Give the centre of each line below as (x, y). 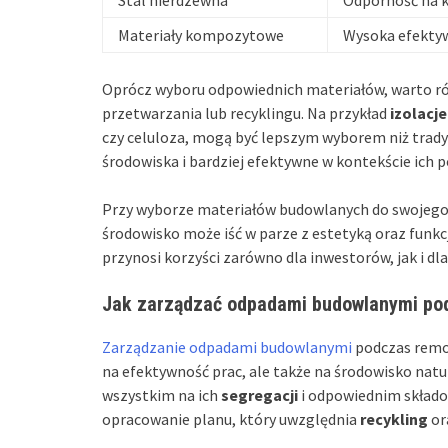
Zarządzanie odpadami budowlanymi (227, 346)
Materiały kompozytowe (201, 34)
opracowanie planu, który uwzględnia (231, 418)
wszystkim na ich (161, 394)
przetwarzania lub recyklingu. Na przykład (246, 112)
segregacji (259, 394)
